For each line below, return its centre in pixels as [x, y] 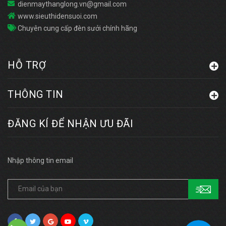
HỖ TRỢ [27, 65]
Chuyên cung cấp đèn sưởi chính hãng [77, 28]
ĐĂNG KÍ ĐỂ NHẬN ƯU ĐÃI [70, 123]
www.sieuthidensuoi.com [58, 16]
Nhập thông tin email [40, 160]
